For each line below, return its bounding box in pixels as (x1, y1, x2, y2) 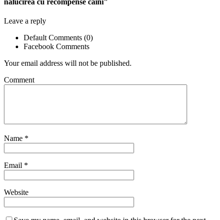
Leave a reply (4, 16, 46, 25)
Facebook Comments (24, 42, 89, 51)
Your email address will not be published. (4, 58, 132, 67)
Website (4, 188, 28, 196)
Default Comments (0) (24, 33, 93, 42)
